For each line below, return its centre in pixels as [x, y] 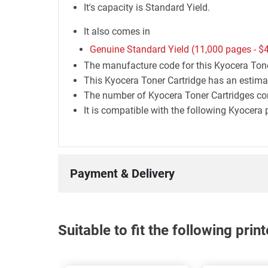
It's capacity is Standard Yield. [147, 7]
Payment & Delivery [122, 173]
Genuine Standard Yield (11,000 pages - [174, 49]
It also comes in [117, 31]
